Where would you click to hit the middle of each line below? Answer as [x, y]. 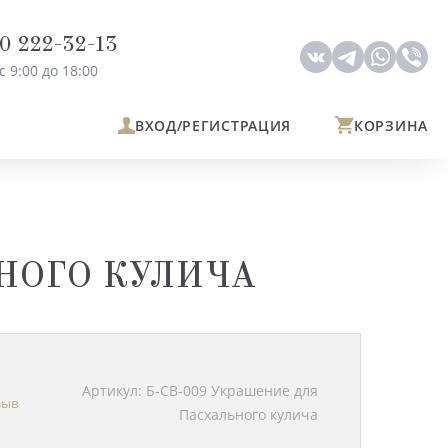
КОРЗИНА [391, 125]
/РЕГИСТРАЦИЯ [234, 125]
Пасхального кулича [248, 414]
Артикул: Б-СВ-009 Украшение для [200, 390]
